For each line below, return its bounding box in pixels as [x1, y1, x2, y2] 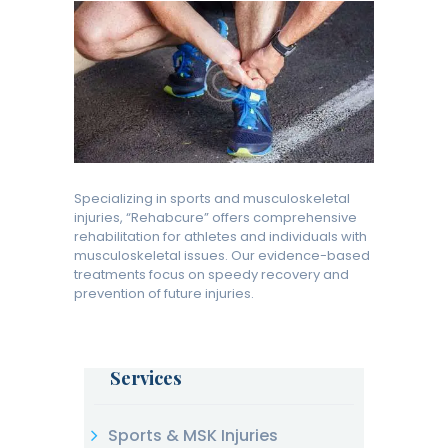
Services [110, 365, 182, 391]
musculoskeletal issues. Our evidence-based [74, 245, 370, 265]
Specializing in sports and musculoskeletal [74, 188, 350, 208]
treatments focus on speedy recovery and [74, 264, 349, 284]
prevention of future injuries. [74, 283, 254, 303]
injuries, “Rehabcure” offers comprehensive [74, 207, 357, 227]
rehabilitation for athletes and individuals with [74, 226, 367, 246]
